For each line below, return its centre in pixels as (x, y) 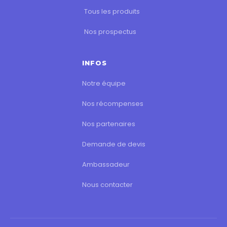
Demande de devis (113, 144)
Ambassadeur (106, 164)
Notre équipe (104, 83)
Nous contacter (107, 184)
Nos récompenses (112, 103)
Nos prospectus (110, 31)
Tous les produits (112, 11)
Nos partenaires (108, 124)
